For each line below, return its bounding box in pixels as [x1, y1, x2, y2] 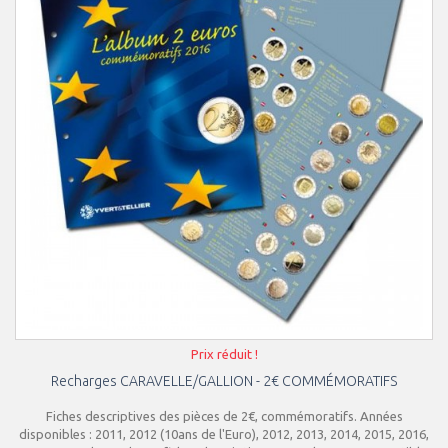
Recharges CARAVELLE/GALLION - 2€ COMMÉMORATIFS [51, 373, 397, 389]
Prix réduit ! [190, 347, 258, 361]
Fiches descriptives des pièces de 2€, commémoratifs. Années [45, 409, 403, 423]
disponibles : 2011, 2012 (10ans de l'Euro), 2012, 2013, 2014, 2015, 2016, [19, 427, 429, 441]
